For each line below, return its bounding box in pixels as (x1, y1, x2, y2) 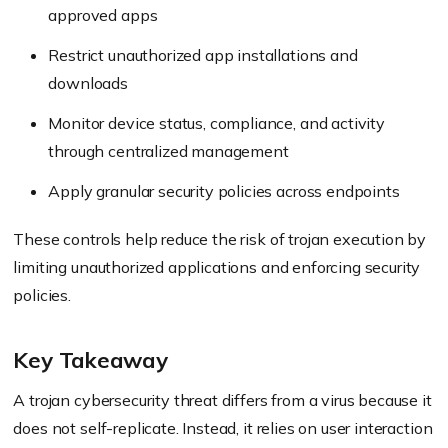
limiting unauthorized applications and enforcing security (13, 257, 421, 277)
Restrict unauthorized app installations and (48, 45, 358, 65)
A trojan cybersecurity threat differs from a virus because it (13, 390, 432, 410)
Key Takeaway (13, 346, 168, 374)
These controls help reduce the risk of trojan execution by (13, 229, 427, 249)
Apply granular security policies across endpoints (48, 181, 400, 201)
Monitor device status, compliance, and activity (48, 113, 385, 133)
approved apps (48, 5, 158, 25)
